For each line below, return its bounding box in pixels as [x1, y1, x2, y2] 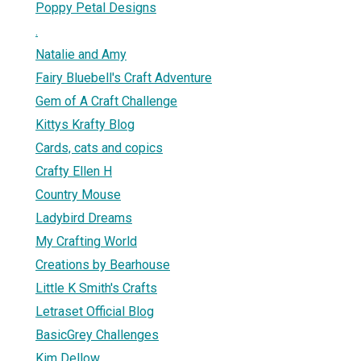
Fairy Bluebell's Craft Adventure [35, 69, 212, 85]
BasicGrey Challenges [35, 326, 159, 342]
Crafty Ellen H [35, 163, 112, 179]
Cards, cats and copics [35, 139, 163, 156]
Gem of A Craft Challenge [35, 93, 177, 109]
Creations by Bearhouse [35, 256, 170, 272]
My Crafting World [35, 233, 137, 249]
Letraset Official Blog [35, 303, 154, 319]
